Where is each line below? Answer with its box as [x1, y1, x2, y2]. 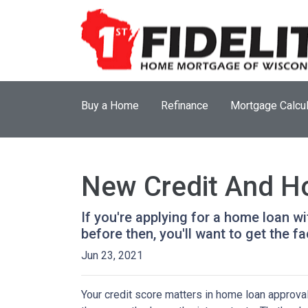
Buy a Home [81, 99, 139, 112]
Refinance [161, 99, 208, 112]
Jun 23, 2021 [81, 249, 143, 262]
